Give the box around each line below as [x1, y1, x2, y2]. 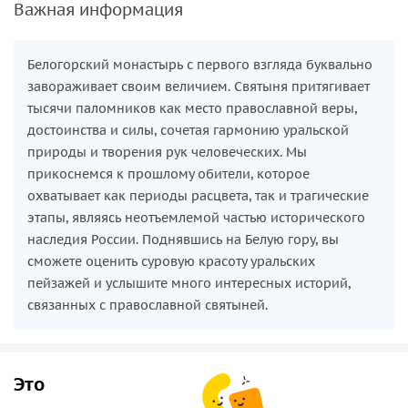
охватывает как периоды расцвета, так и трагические [27, 187, 369, 204]
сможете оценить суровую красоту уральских [27, 252, 315, 270]
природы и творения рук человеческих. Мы [27, 143, 307, 160]
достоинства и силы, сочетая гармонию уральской [27, 121, 349, 138]
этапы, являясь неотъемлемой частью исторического [27, 209, 365, 226]
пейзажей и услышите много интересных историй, [27, 274, 351, 291]
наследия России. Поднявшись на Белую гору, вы [27, 230, 339, 248]
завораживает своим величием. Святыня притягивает [27, 77, 370, 95]
